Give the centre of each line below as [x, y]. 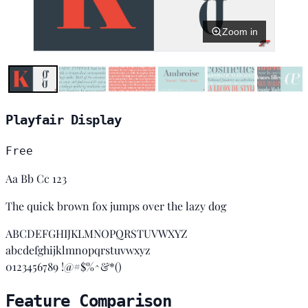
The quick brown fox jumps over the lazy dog [116, 206]
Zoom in [240, 31]
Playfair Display [64, 120]
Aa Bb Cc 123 [36, 179]
